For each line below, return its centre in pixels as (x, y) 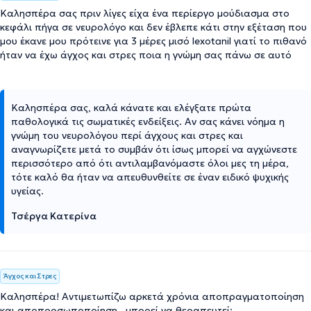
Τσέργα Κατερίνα (54, 216)
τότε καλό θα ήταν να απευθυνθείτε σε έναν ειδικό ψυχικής (150, 177)
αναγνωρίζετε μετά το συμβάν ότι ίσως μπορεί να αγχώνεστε (154, 149)
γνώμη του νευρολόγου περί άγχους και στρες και (127, 135)
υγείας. (27, 191)
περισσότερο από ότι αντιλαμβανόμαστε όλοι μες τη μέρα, (150, 163)
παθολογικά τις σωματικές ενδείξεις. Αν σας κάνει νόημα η (148, 121)
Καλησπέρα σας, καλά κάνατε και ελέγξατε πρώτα (131, 107)
